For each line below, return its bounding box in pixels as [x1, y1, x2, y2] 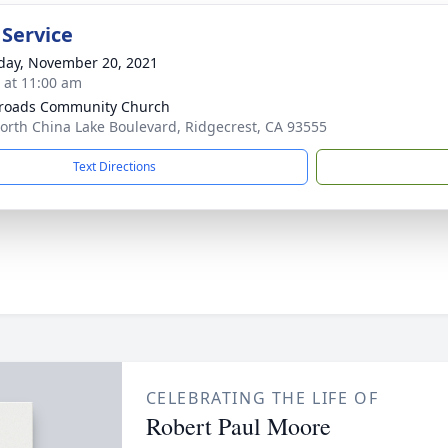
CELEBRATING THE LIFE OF [145, 387, 379, 409]
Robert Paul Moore [145, 410, 331, 442]
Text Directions [73, 158, 156, 175]
